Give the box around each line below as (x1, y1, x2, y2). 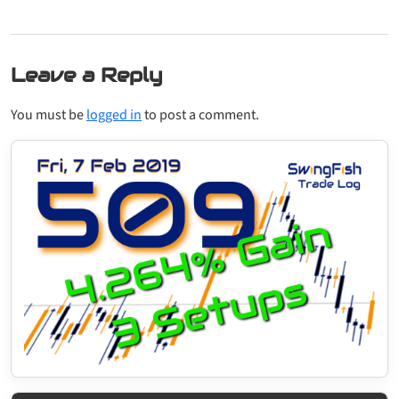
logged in (86, 104, 142, 125)
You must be (11, 104, 86, 125)
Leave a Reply (11, 61, 162, 87)
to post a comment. (142, 104, 259, 125)
